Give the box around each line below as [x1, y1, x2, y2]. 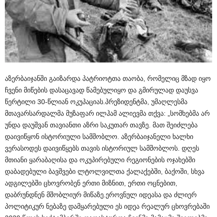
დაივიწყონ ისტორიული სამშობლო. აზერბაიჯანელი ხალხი [5, 133, 193, 141]
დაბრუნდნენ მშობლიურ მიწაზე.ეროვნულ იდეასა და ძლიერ [5, 191, 197, 199]
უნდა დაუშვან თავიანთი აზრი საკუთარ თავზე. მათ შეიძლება [5, 121, 198, 129]
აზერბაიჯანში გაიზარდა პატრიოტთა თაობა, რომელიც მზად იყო [5, 75, 211, 83]
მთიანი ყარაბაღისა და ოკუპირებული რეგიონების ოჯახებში [5, 156, 195, 164]
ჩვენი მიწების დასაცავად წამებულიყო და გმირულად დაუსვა [5, 86, 198, 94]
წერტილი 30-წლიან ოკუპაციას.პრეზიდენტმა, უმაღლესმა [5, 98, 187, 106]
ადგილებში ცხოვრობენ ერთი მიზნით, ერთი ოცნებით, [5, 179, 177, 187]
